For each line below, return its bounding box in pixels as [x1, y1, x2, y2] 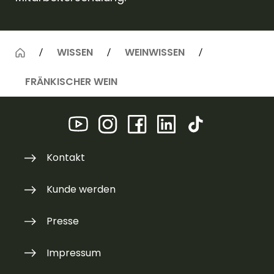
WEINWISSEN [125, 45, 185, 60]
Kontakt [46, 150, 86, 165]
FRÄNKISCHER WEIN [25, 75, 117, 89]
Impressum [46, 245, 102, 260]
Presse [46, 213, 80, 228]
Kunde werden [46, 182, 116, 197]
